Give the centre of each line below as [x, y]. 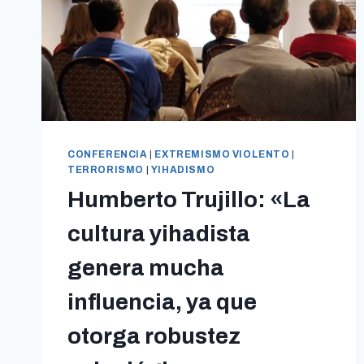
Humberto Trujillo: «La [189, 199]
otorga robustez [154, 336]
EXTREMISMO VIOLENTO [222, 154]
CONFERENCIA [108, 154]
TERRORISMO [106, 169]
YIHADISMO [183, 169]
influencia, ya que [162, 301]
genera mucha [146, 267]
